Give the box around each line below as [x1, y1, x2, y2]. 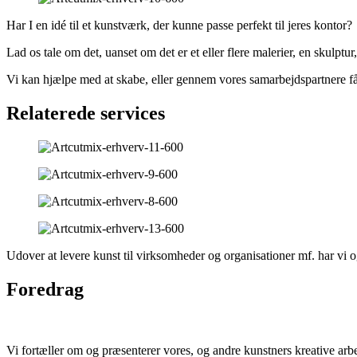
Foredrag [6, 279, 84, 300]
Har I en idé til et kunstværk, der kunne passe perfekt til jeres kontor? [6, 18, 352, 33]
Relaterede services [6, 103, 165, 124]
